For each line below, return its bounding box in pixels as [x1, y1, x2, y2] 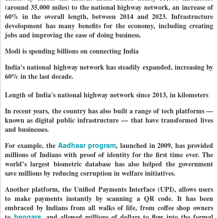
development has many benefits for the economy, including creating [5, 20, 213, 31]
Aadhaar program [58, 140, 116, 150]
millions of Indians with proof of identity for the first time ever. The [5, 149, 213, 160]
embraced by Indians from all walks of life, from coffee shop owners [5, 202, 213, 213]
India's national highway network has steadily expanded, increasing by [5, 62, 213, 72]
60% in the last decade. [5, 71, 73, 81]
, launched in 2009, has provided [116, 140, 214, 150]
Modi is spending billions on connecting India [5, 46, 139, 56]
